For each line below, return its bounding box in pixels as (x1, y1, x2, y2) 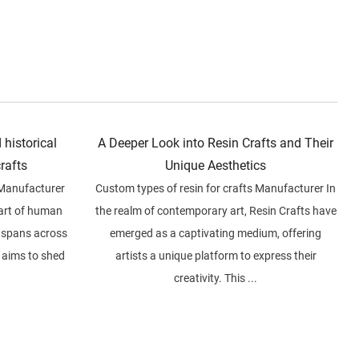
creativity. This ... (174, 272, 258, 285)
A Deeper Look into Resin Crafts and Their (98, 135, 334, 151)
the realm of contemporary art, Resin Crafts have (95, 204, 337, 218)
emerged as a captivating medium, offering (110, 227, 322, 240)
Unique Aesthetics (165, 158, 267, 174)
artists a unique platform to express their (115, 249, 317, 263)
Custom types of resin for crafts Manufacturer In (95, 182, 337, 196)
